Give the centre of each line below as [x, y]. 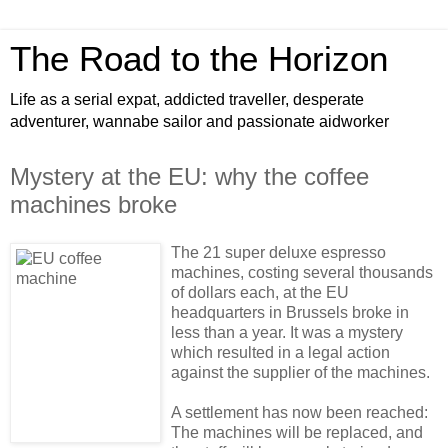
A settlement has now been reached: [299, 412]
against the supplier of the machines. [300, 372]
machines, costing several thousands [302, 272]
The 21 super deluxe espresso [278, 252]
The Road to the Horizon [199, 59]
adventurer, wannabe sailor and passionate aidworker [199, 121]
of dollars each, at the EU [260, 292]
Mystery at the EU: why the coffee [189, 176]
